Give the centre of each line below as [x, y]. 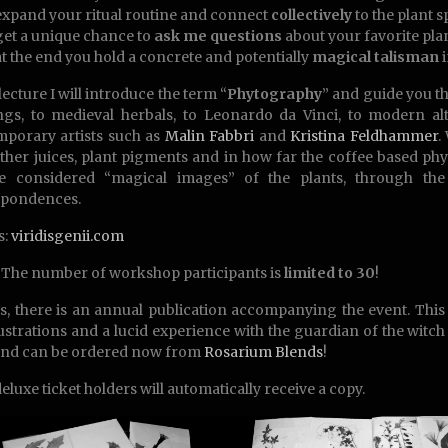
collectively [311, 15]
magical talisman [375, 57]
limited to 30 [329, 273]
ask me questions [218, 36]
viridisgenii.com [67, 236]
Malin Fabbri [209, 136]
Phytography [275, 94]
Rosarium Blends [263, 352]
